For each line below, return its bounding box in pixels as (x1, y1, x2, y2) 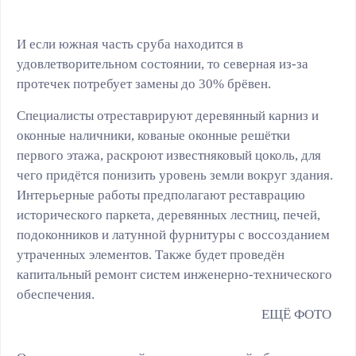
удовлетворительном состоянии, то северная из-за (17, 56, 308, 72)
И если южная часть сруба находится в (17, 37, 243, 52)
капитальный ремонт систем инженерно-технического (17, 267, 332, 282)
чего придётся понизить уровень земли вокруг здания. (17, 168, 333, 183)
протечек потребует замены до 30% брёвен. (17, 76, 271, 91)
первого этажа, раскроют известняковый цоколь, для (17, 148, 321, 163)
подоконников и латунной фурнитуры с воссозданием (17, 227, 330, 242)
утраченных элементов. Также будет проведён (17, 247, 284, 262)
